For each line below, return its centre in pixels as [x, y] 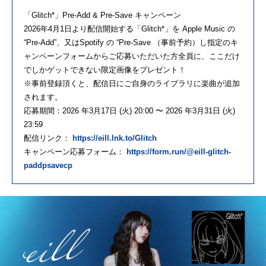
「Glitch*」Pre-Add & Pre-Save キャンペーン [102, 15]
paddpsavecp [48, 166]
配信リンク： [48, 138]
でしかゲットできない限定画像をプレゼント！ [105, 70]
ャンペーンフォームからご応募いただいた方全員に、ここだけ [132, 56]
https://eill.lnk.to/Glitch [115, 138]
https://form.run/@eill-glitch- [179, 152]
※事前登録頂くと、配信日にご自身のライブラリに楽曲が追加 [132, 84]
